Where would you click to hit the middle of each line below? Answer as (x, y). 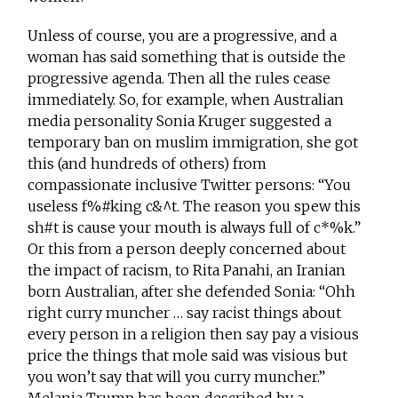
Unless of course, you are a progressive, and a (183, 36)
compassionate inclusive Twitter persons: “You (190, 185)
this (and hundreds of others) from (147, 164)
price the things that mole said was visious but (188, 356)
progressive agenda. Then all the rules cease (179, 79)
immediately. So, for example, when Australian (186, 100)
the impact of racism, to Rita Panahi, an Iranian (187, 271)
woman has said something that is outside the (187, 57)
